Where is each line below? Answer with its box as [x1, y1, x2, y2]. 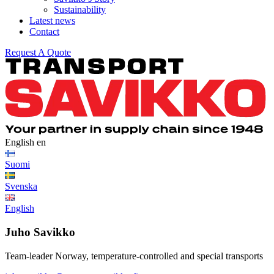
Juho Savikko [5, 225, 75, 239]
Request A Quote [5, 47, 71, 58]
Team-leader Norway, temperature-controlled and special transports [5, 250, 263, 261]
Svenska [5, 181, 37, 192]
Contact [29, 26, 59, 37]
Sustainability [54, 4, 106, 15]
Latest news [29, 15, 75, 26]
